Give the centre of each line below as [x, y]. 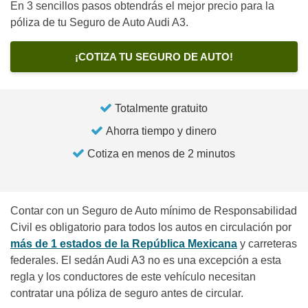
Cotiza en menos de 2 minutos [161, 153]
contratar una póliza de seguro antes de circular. [127, 293]
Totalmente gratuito [161, 108]
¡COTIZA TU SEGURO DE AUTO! [154, 56]
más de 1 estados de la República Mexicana [124, 243]
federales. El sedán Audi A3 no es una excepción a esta [146, 260]
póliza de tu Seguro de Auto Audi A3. [99, 22]
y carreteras [267, 243]
